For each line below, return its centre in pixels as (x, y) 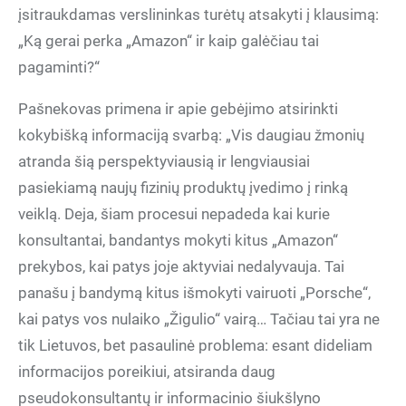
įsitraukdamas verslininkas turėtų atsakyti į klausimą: (198, 14)
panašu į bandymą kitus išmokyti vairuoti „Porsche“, (194, 293)
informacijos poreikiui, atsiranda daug (147, 372)
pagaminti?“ (59, 67)
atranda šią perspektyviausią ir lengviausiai (164, 161)
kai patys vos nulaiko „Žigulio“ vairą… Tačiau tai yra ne (199, 319)
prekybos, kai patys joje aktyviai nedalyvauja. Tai (181, 266)
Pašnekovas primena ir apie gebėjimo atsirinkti (178, 109)
